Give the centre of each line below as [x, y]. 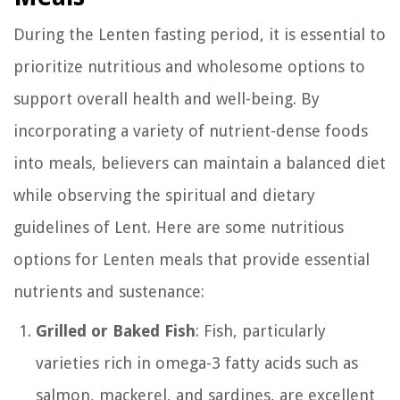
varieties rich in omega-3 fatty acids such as [197, 362]
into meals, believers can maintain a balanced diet [200, 162]
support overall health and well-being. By [167, 98]
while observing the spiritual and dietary [164, 195]
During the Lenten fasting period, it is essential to [200, 34]
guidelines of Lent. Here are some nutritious [179, 227]
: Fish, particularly [261, 330]
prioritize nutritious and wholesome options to [189, 66]
